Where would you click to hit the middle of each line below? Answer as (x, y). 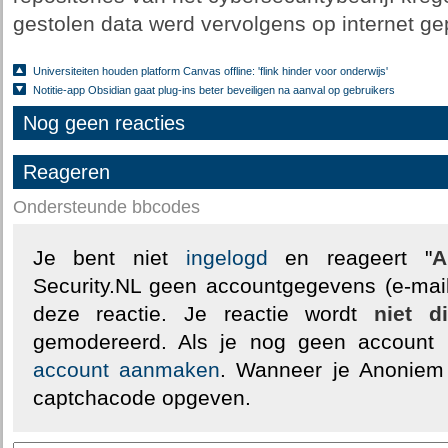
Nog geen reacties (103, 123)
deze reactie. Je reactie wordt (203, 314)
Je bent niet (109, 258)
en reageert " (349, 258)
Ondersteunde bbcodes (106, 207)
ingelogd (226, 258)
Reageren (66, 172)
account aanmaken (126, 370)
